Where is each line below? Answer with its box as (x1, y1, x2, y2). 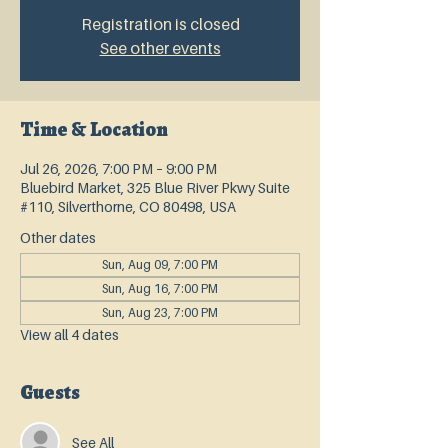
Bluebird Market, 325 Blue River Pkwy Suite (20, 179, 290, 196)
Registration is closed (80, 14, 240, 34)
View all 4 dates (20, 326, 119, 343)
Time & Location (20, 116, 168, 143)
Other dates (20, 229, 96, 246)
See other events (99, 38, 221, 58)
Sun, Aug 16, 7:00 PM (102, 281, 218, 296)
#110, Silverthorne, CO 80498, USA (20, 198, 236, 215)
